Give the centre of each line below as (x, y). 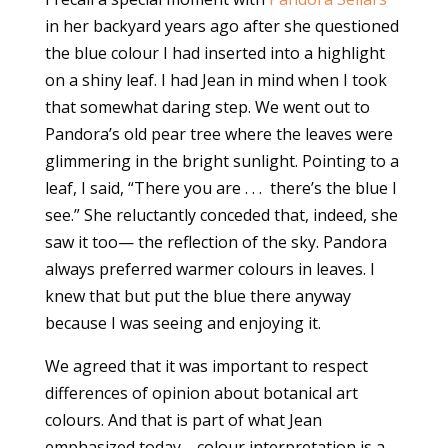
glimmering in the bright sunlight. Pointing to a (221, 161)
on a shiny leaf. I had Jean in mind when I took (215, 80)
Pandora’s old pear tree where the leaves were (218, 134)
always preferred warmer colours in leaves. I (209, 269)
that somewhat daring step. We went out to (207, 107)
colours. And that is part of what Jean (183, 420)
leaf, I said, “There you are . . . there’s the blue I (220, 188)
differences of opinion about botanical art (201, 393)
